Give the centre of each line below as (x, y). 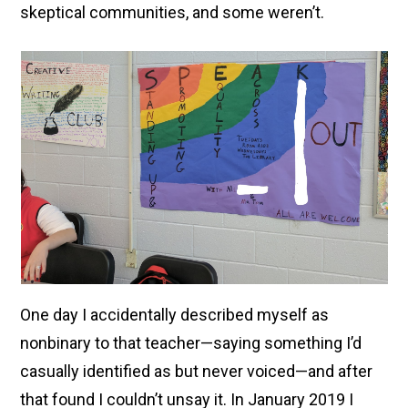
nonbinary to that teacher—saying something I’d (191, 343)
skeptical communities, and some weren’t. (173, 12)
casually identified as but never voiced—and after (197, 371)
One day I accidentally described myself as (175, 315)
